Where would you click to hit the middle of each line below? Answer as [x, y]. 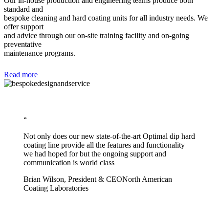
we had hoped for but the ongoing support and [95, 154]
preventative [23, 44]
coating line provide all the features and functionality [104, 145]
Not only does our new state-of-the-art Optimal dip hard [109, 136]
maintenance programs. [40, 53]
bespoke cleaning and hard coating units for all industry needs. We [106, 18]
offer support [24, 27]
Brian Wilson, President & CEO [73, 179]
